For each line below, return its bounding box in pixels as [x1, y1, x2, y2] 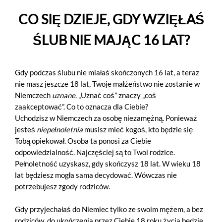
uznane [52, 91, 75, 100]
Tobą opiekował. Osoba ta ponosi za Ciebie [15, 136, 151, 146]
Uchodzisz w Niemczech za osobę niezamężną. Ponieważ [15, 113, 197, 123]
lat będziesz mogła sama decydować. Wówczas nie [15, 170, 177, 180]
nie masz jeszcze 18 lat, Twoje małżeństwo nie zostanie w [15, 79, 200, 89]
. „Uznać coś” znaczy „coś [75, 91, 156, 100]
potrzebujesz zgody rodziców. [15, 182, 110, 191]
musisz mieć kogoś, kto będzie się [83, 125, 193, 134]
